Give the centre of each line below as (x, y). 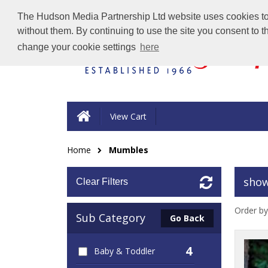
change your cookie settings (77, 47)
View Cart (128, 116)
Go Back (187, 218)
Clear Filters (102, 182)
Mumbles (129, 150)
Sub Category (111, 218)
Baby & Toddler (124, 251)
